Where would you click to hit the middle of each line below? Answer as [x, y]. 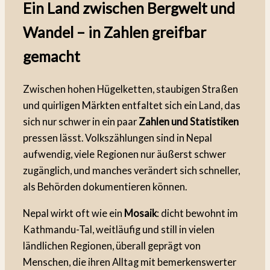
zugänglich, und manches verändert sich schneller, [131, 171]
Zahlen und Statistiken [189, 122]
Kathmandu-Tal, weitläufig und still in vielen [119, 229]
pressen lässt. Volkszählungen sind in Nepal [118, 138]
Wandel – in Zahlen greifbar [115, 32]
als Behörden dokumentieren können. [105, 187]
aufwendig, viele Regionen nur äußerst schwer [124, 154]
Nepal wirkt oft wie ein [74, 213]
